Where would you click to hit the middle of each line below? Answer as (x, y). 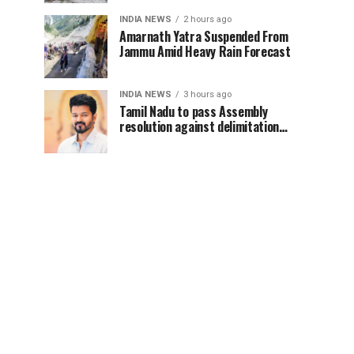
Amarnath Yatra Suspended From (204, 36)
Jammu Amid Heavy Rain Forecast (205, 51)
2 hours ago (207, 19)
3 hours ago (207, 94)
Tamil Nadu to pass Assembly (194, 111)
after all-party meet (172, 141)
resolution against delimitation (200, 126)
